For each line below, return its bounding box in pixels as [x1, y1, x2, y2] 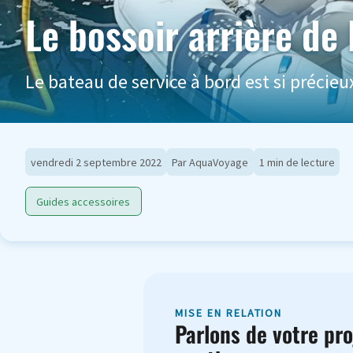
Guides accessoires [36, 194, 131, 209]
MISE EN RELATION [175, 306, 283, 321]
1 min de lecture [258, 154, 335, 169]
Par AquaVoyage [172, 154, 249, 169]
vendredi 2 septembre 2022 [30, 154, 162, 169]
